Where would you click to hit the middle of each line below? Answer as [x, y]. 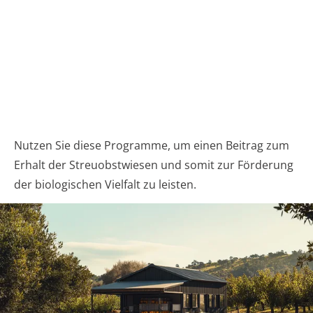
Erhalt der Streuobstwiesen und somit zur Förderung [154, 165]
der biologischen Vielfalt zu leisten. [105, 184]
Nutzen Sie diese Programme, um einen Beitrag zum [152, 145]
